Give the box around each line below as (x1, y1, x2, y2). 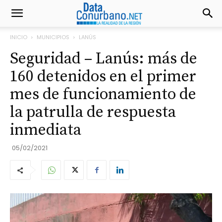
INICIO (10, 33, 27, 41)
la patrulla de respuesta (10, 103, 176, 122)
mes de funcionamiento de (10, 85, 196, 105)
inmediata (10, 120, 81, 140)
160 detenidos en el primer (10, 67, 196, 87)
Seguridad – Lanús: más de (10, 49, 197, 69)
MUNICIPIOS (37, 33, 69, 41)
